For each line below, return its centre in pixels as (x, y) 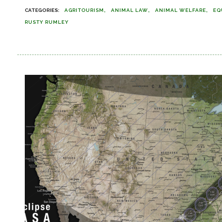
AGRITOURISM (84, 10)
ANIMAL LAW (130, 10)
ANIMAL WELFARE (181, 10)
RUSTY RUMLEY (47, 22)
